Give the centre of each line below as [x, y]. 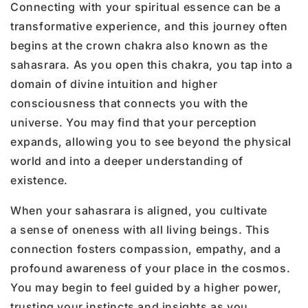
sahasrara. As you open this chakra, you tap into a [152, 64]
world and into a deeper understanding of [127, 161]
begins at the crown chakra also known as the [139, 45]
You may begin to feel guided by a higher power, [146, 287]
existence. [39, 180]
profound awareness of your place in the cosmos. [151, 268]
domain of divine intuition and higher [114, 84]
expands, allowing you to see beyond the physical [151, 141]
